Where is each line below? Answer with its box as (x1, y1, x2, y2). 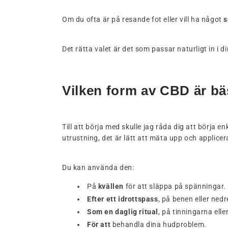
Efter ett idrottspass (87, 195, 158, 204)
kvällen (98, 182, 124, 191)
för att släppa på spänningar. (124, 182, 226, 191)
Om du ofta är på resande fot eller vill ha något (62, 15, 224, 24)
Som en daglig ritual (87, 208, 158, 216)
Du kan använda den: (62, 163, 134, 172)
